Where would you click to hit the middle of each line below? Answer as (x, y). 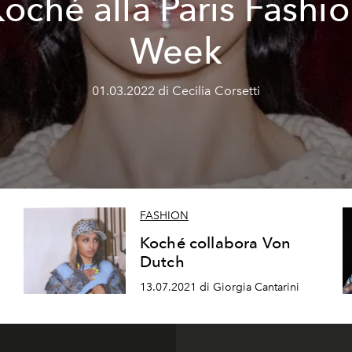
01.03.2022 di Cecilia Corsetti (176, 91)
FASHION (164, 216)
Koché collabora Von (215, 243)
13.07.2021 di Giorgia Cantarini (219, 287)
